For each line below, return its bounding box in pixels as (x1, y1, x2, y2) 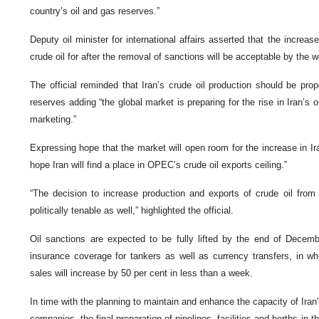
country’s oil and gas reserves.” (30, 6, 159, 17)
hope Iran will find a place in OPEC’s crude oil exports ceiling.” (30, 159, 287, 171)
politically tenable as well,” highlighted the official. (30, 205, 234, 216)
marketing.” (30, 114, 76, 125)
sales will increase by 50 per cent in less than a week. (30, 268, 253, 279)
